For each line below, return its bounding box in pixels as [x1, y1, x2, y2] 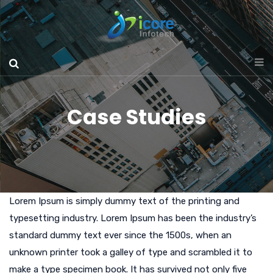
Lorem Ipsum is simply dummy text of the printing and [9, 196, 239, 207]
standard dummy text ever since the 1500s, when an [9, 230, 232, 241]
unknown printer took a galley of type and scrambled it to [9, 247, 252, 258]
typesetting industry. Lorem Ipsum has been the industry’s [9, 213, 257, 224]
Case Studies [66, 102, 207, 132]
